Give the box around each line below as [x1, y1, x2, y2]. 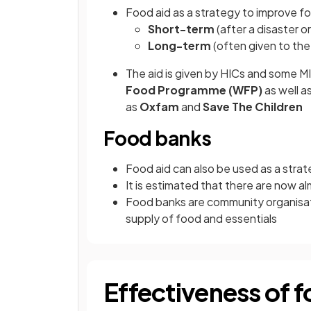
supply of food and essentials [126, 211, 277, 226]
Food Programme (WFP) [126, 83, 262, 97]
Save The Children [201, 99, 303, 114]
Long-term [148, 38, 211, 53]
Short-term [148, 22, 217, 36]
